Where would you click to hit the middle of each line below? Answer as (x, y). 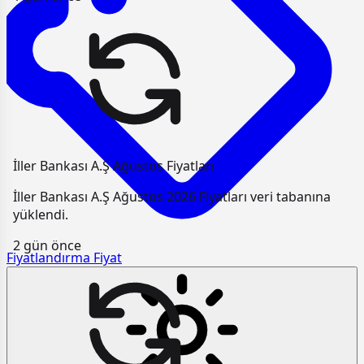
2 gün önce (47, 246)
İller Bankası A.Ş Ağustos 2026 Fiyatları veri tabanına (172, 197)
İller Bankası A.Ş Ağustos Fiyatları (114, 166)
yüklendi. (41, 215)
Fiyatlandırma (48, 258)
